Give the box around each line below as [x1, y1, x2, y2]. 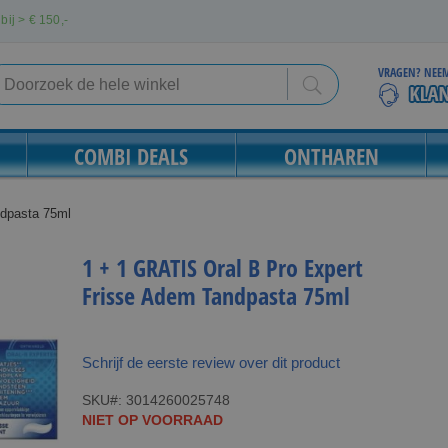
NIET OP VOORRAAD [81, 412, 223, 428]
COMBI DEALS [74, 141, 189, 171]
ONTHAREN [283, 141, 379, 171]
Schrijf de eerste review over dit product [81, 354, 340, 371]
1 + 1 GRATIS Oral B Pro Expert [81, 251, 363, 284]
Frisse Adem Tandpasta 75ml [81, 279, 350, 312]
